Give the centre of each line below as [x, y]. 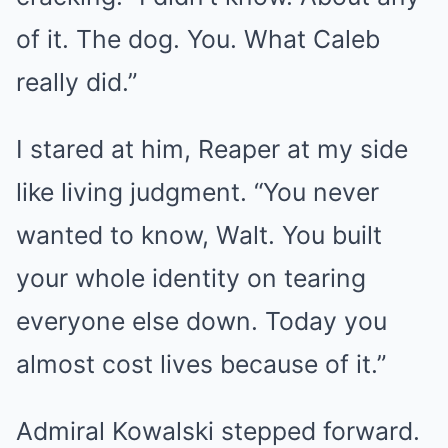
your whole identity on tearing [191, 278]
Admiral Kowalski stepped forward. [218, 431]
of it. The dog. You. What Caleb [198, 39]
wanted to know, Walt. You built [199, 235]
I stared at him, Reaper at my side [212, 149]
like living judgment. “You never [197, 192]
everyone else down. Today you [201, 321]
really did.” [76, 82]
